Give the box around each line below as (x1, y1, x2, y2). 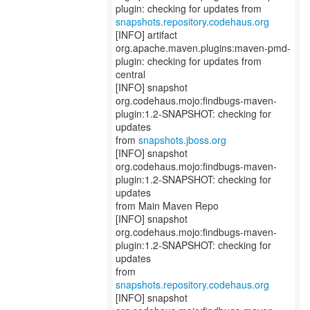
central (116, 67, 145, 81)
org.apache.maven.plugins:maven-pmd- (116, 41, 291, 55)
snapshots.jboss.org (138, 133, 226, 147)
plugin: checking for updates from (116, 54, 262, 68)
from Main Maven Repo (116, 199, 219, 212)
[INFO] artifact (116, 28, 177, 42)
